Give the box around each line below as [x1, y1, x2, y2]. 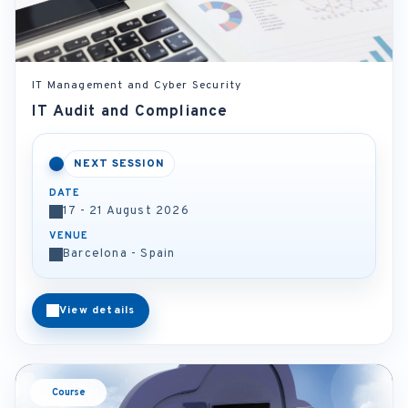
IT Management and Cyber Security [32, 78, 242, 93]
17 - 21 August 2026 [63, 204, 189, 219]
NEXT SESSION [74, 157, 165, 171]
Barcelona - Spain [63, 247, 176, 261]
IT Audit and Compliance [32, 102, 229, 122]
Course [51, 386, 86, 399]
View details [59, 303, 136, 318]
